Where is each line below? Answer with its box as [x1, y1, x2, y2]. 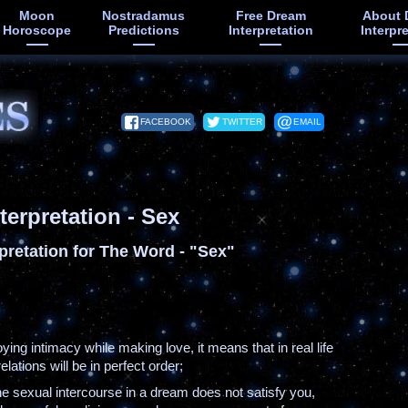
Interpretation [228, 23, 313, 37]
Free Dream [235, 8, 306, 23]
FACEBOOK [140, 117, 192, 127]
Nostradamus [102, 8, 185, 23]
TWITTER [222, 117, 263, 127]
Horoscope [3, 23, 71, 37]
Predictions [107, 23, 179, 37]
